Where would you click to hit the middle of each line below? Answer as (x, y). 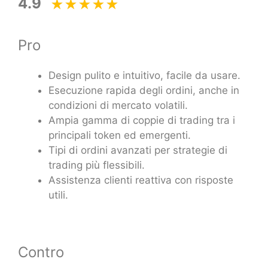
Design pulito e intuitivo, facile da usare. (144, 75)
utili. (58, 195)
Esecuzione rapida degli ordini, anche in (144, 90)
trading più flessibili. (97, 165)
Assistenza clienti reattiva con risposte (141, 180)
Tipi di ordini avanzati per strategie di (138, 150)
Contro (41, 252)
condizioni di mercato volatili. (118, 105)
